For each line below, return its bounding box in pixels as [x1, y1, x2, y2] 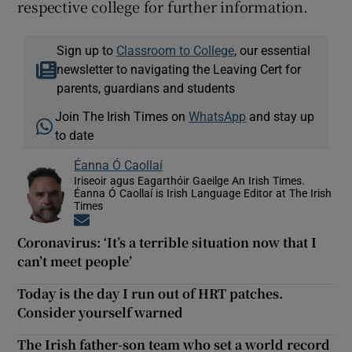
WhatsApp [189, 110, 247, 123]
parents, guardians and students [56, 82, 235, 95]
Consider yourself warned [17, 303, 184, 322]
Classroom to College [115, 44, 234, 57]
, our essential [233, 44, 310, 57]
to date [55, 129, 94, 142]
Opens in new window [90, 214, 203, 229]
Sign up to [56, 44, 116, 57]
